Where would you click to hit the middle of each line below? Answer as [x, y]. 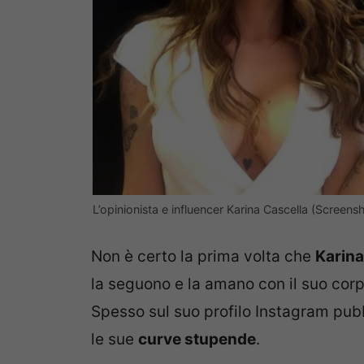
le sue [115, 339]
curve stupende [197, 339]
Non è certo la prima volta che [203, 256]
